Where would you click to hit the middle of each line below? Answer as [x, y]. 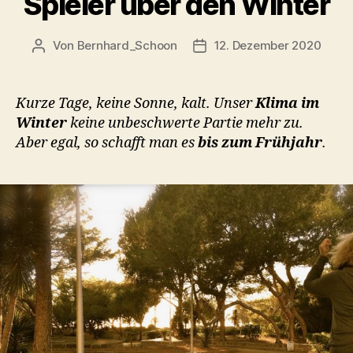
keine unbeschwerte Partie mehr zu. [185, 124]
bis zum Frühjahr [258, 143]
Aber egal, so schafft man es [105, 143]
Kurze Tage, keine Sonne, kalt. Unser [136, 104]
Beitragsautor [76, 46]
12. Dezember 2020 [268, 46]
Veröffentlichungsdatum [268, 46]
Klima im [287, 104]
